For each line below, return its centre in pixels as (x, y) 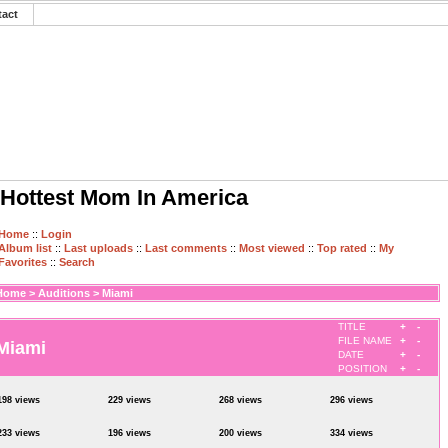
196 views (129, 433)
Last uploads (98, 248)
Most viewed (272, 248)
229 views (129, 400)
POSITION (362, 368)
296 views (351, 400)
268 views (240, 400)
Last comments (186, 248)
